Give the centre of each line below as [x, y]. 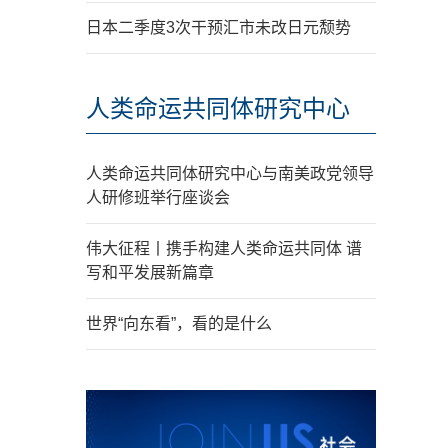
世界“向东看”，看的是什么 [179, 323]
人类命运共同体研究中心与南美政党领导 [230, 173]
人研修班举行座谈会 [158, 197]
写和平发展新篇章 [150, 272]
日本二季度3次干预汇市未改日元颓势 [218, 27]
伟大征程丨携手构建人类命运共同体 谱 [224, 248]
